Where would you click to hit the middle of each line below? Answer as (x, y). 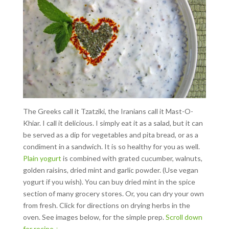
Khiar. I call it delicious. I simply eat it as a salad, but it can (113, 123)
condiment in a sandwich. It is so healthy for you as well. (111, 146)
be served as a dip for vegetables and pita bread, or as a (110, 134)
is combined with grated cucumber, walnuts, (132, 158)
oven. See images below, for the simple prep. (94, 217)
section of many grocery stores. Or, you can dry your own (113, 193)
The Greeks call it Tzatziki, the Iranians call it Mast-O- (108, 111)
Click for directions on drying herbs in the (124, 205)
